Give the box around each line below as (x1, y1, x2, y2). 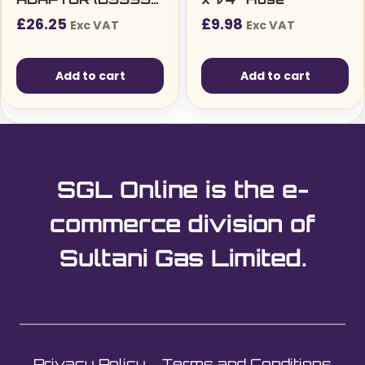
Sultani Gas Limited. (59, 243, 306, 272)
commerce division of (50, 209, 315, 238)
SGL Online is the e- (56, 174, 309, 204)
